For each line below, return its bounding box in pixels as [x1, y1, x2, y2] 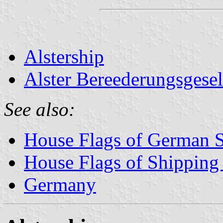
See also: [4, 98, 75, 120]
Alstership [24, 45, 104, 67]
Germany [24, 173, 96, 195]
